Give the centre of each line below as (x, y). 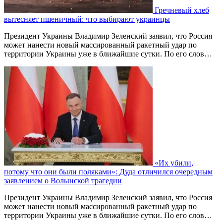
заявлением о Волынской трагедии (63, 181)
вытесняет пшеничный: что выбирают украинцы (87, 19)
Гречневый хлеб (182, 10)
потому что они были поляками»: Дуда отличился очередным (108, 172)
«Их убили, (174, 163)
